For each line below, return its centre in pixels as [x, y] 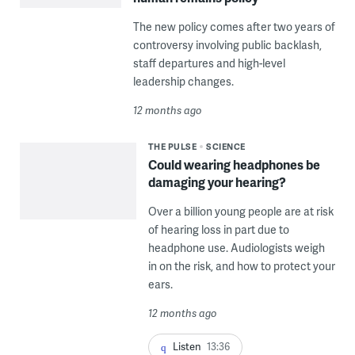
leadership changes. [183, 81]
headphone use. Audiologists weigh [236, 247]
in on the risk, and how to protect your [241, 265]
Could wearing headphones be [234, 164]
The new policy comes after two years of [234, 26]
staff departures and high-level [209, 63]
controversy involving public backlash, [227, 44]
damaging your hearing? [217, 181]
